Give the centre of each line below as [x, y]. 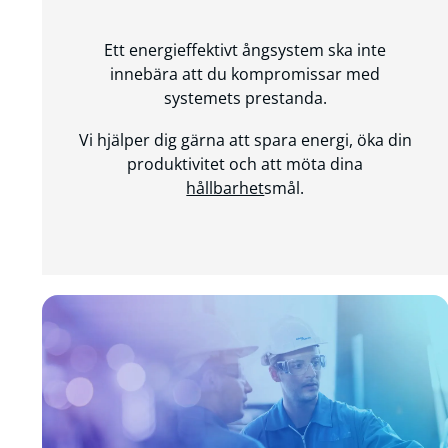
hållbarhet [225, 187]
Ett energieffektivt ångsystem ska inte [245, 49]
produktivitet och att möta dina [245, 163]
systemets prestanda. [245, 97]
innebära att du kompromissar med [245, 73]
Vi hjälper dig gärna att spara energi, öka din [245, 139]
